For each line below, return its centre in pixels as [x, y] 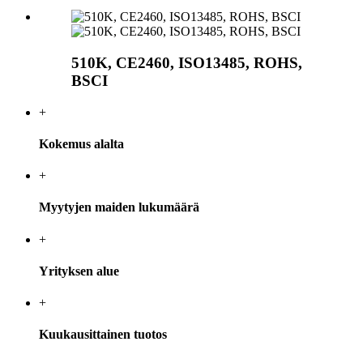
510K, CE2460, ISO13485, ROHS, [187, 62]
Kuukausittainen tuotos [103, 335]
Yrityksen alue [79, 271]
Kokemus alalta [81, 143]
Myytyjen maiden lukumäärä [119, 207]
